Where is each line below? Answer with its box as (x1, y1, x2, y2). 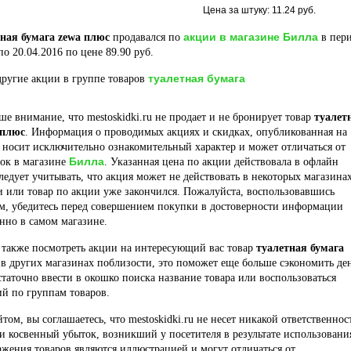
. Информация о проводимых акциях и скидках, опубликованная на (25, 126, 347, 138)
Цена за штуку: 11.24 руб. (203, 5, 316, 16)
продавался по (110, 31, 183, 43)
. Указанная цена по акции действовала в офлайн (104, 156, 338, 168)
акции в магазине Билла (183, 31, 318, 43)
